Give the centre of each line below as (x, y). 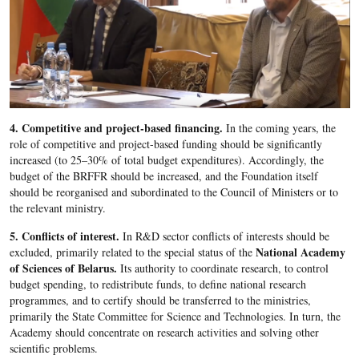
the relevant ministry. (57, 208)
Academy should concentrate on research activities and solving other (164, 332)
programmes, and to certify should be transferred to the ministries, (160, 300)
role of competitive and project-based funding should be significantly (165, 143)
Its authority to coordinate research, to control (222, 268)
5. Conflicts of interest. (64, 236)
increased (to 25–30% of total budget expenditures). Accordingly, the (166, 159)
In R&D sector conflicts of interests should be (224, 236)
